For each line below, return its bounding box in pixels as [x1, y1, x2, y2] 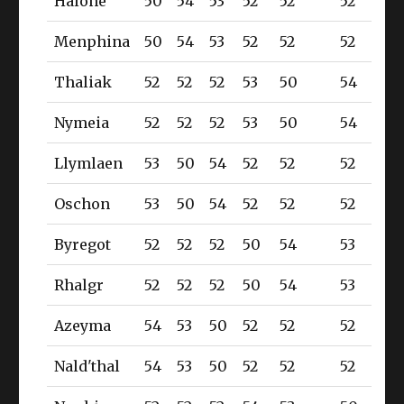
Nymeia [54, 113, 110, 132]
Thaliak [54, 72, 113, 91]
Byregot [54, 234, 112, 253]
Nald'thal [54, 356, 121, 375]
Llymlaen [54, 153, 124, 172]
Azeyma [54, 316, 112, 335]
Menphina [54, 32, 131, 50]
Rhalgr [54, 275, 105, 294]
